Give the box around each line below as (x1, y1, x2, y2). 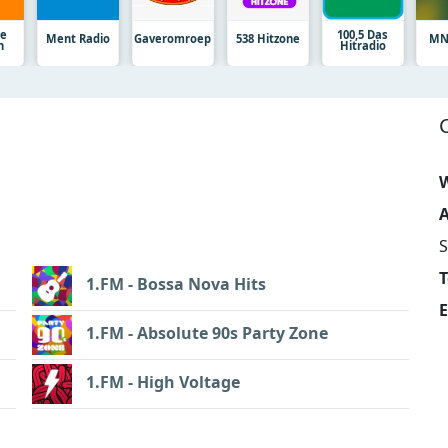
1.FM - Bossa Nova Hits (86, 273, 266, 296)
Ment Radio (46, 30, 111, 46)
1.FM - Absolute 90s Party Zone (86, 322, 328, 345)
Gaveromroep (134, 30, 212, 46)
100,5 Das (337, 26, 389, 42)
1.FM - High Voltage (86, 371, 240, 394)
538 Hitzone (235, 30, 300, 46)
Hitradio (339, 37, 386, 53)
